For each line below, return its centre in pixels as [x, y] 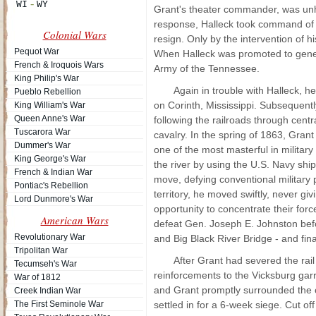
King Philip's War [47, 78]
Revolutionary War [50, 237]
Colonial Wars [74, 35]
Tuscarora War [42, 132]
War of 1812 [37, 277]
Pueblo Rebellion [48, 92]
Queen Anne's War [50, 119]
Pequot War [37, 51]
